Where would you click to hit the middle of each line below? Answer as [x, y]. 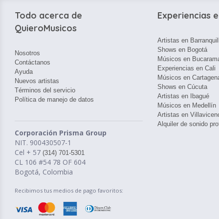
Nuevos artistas [37, 81]
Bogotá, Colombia [44, 172]
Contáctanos [33, 62]
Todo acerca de [48, 15]
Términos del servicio [45, 90]
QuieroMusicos [46, 28]
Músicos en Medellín [187, 105]
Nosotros [27, 53]
